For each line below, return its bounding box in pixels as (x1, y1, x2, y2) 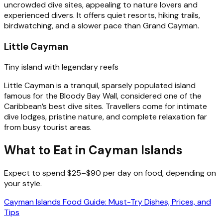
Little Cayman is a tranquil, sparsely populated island (4, 80, 196, 91)
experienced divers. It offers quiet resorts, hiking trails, (4, 9, 200, 20)
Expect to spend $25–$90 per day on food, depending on (4, 168, 216, 179)
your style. (4, 178, 42, 189)
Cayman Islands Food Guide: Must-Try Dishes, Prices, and (4, 197, 211, 208)
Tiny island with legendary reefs (4, 62, 118, 73)
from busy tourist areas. (4, 122, 92, 133)
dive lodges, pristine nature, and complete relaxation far (4, 111, 207, 122)
